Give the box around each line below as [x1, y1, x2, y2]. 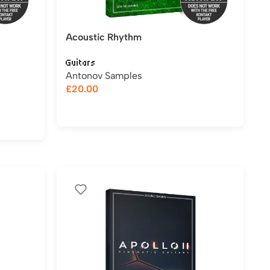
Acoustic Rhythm [66, 31, 142, 43]
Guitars [66, 57, 96, 68]
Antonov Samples [66, 70, 142, 81]
